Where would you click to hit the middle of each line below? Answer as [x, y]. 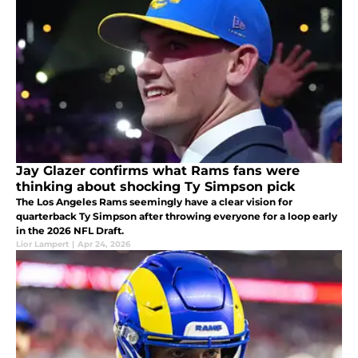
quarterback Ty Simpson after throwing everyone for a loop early [177, 217]
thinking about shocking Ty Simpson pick [155, 187]
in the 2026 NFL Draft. [70, 231]
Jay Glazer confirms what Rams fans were [158, 171]
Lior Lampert [42, 245]
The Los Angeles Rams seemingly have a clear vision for [154, 202]
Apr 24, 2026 [104, 245]
